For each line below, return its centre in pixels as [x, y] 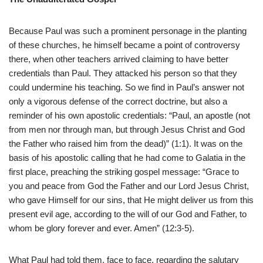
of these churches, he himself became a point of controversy [124, 45]
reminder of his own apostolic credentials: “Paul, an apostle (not [129, 116]
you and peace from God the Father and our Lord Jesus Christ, [129, 186]
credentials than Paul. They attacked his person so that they [123, 73]
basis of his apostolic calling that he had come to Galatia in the [127, 158]
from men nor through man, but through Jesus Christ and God [127, 130]
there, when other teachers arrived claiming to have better [119, 59]
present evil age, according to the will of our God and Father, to [128, 214]
